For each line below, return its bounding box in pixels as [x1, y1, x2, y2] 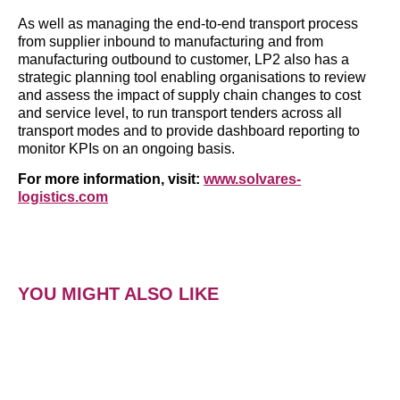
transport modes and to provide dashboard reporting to [18, 122, 360, 138]
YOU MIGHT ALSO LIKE [18, 283, 219, 304]
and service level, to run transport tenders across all [18, 104, 342, 121]
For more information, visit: [18, 171, 204, 187]
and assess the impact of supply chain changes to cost [18, 87, 361, 103]
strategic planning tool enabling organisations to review [18, 69, 366, 85]
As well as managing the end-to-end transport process [18, 15, 358, 31]
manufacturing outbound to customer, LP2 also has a [18, 51, 349, 67]
